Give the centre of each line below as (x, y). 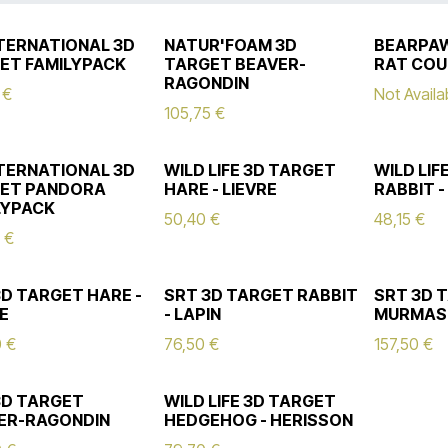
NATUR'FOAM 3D (231, 45)
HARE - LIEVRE (221, 189)
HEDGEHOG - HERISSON (259, 420)
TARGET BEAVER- (235, 64)
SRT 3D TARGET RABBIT (261, 295)
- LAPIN (193, 314)
